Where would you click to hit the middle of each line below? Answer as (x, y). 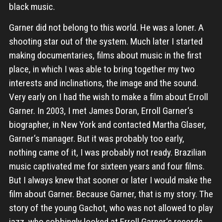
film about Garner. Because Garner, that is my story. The (111, 194)
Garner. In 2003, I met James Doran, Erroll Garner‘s (101, 111)
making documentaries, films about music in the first (105, 55)
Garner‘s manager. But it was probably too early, (96, 139)
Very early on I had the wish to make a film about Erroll (108, 97)
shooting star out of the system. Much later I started (106, 42)
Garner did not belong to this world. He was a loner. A (106, 28)
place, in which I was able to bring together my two (102, 69)
